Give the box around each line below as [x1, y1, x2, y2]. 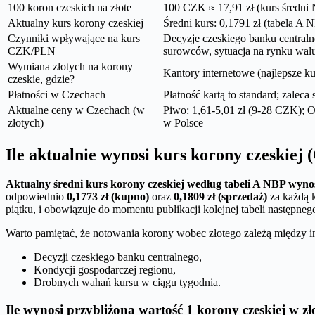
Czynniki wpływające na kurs [8, 32, 140, 44]
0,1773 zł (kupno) [67, 191, 149, 203]
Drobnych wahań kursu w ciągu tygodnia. [34, 276, 221, 289]
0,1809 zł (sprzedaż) [174, 191, 267, 203]
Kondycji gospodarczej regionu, [34, 264, 176, 276]
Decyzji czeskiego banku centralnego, [34, 251, 202, 264]
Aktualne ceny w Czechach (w [8, 103, 145, 116]
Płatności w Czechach [8, 88, 105, 101]
